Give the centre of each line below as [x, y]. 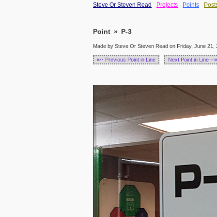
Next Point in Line [189, 60]
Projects [167, 5]
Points [191, 5]
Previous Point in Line [130, 60]
